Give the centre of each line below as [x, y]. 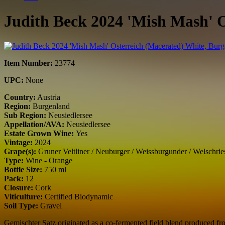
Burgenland [50, 106]
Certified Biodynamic [78, 196]
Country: [20, 97]
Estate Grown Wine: [40, 133]
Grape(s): [20, 151]
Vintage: [18, 142]
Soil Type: [21, 205]
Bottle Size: [23, 169]
